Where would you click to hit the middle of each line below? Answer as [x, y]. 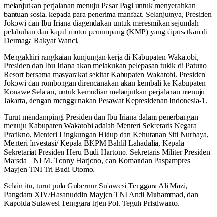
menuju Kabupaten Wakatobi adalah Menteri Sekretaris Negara [100, 125]
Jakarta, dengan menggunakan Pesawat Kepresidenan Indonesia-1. [106, 100]
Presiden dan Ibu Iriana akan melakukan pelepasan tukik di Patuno [105, 65]
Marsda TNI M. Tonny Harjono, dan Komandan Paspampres [97, 160]
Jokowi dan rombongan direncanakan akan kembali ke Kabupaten [105, 83]
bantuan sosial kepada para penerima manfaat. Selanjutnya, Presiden [108, 14]
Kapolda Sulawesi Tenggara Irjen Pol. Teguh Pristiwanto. [92, 203]
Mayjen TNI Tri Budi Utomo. [49, 169]
